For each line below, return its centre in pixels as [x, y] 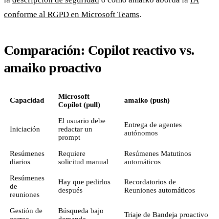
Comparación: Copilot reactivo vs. [99, 50]
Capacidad [27, 100]
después [70, 190]
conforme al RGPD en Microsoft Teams [72, 14]
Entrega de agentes [153, 124]
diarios [20, 162]
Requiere [72, 153]
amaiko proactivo [53, 67]
